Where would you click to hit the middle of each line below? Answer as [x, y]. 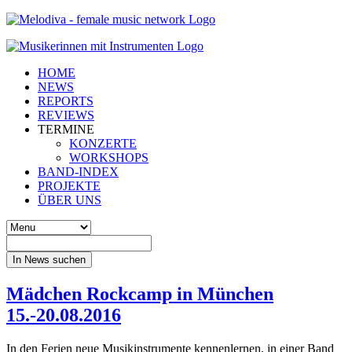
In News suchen [49, 260]
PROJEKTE [69, 186]
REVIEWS [66, 115]
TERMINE [66, 129]
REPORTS [66, 101]
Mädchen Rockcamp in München [140, 293]
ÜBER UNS [70, 200]
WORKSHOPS [109, 158]
